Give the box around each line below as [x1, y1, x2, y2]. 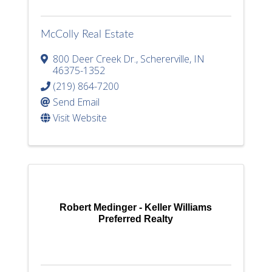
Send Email [53, 95, 100, 109]
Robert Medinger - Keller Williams [59, 202, 212, 212]
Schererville [140, 52, 190, 66]
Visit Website [53, 111, 107, 124]
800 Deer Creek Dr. [53, 52, 137, 66]
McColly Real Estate [41, 29, 134, 40]
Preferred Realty [98, 213, 174, 224]
